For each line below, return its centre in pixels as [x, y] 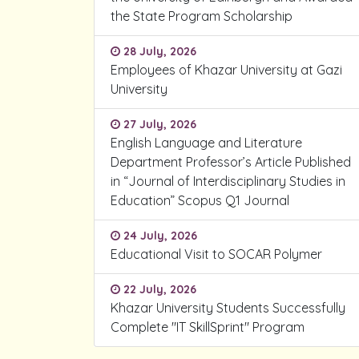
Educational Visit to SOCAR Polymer [220, 254]
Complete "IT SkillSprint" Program [208, 327]
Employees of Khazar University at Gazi [226, 70]
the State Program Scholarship [205, 16]
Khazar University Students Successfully [228, 308]
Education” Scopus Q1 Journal [200, 200]
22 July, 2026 [158, 289]
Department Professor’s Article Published [231, 162]
